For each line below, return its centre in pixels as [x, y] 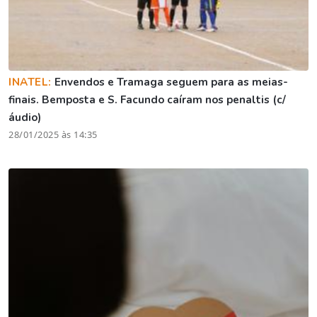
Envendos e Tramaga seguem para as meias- [171, 82]
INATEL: [31, 82]
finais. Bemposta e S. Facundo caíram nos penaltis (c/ [147, 99]
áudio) [25, 117]
